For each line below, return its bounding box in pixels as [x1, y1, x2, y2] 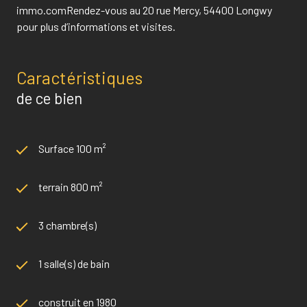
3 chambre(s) [38, 218, 97, 232]
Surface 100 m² [38, 141, 106, 155]
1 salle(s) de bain [38, 256, 110, 270]
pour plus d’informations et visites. [16, 19, 175, 33]
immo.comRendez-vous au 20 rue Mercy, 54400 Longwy [16, 3, 272, 16]
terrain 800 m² [38, 180, 103, 193]
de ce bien [16, 88, 82, 107]
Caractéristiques [16, 66, 143, 88]
